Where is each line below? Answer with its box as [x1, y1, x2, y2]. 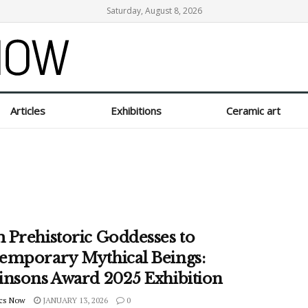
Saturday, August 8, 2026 [107, 5, 201, 16]
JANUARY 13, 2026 [41, 295, 108, 305]
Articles [8, 104, 45, 116]
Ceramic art [228, 104, 284, 116]
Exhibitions [109, 104, 164, 116]
